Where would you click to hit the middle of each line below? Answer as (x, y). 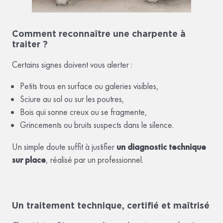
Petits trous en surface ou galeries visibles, (89, 86)
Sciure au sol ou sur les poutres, (72, 99)
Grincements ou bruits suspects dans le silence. (97, 125)
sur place (29, 160)
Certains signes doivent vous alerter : (72, 64)
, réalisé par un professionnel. (95, 160)
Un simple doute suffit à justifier (64, 147)
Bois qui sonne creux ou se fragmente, (84, 112)
